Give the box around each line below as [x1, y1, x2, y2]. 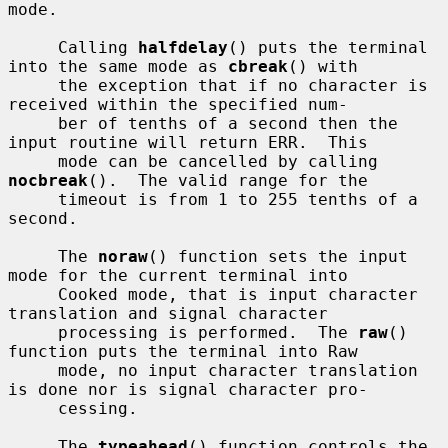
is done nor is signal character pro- [8, 379, 368, 399]
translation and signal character [8, 303, 328, 323]
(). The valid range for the [88, 170, 368, 190]
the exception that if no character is [8, 75, 58, 95]
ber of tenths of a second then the [8, 113, 58, 133]
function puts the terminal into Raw [8, 341, 358, 361]
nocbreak [8, 170, 88, 190]
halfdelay [138, 37, 228, 57]
